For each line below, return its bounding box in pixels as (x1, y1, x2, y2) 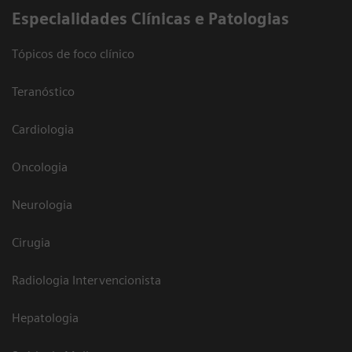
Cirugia (12, 234, 50, 250)
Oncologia (12, 159, 68, 174)
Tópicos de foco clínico (12, 46, 134, 61)
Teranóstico (12, 83, 75, 99)
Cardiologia (12, 121, 74, 137)
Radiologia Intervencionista (12, 272, 161, 288)
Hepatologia (12, 310, 79, 325)
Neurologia (12, 196, 72, 212)
